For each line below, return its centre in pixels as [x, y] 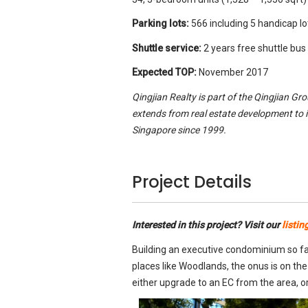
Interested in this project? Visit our [207, 225]
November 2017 [233, 72]
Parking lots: [162, 23]
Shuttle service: [167, 48]
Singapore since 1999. [179, 130]
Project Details [192, 182]
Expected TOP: [165, 72]
